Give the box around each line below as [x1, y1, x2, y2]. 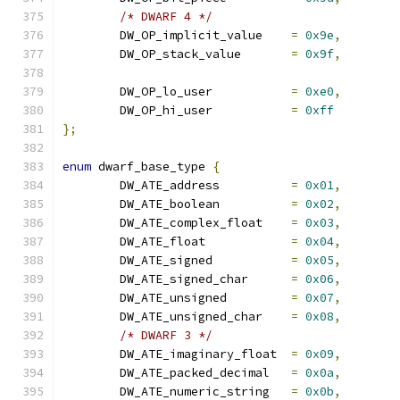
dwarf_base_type [91, 159, 212, 174]
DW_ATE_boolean [220, 196, 291, 212]
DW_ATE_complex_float [262, 215, 291, 230]
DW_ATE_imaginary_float [277, 346, 291, 362]
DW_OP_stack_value [241, 46, 291, 62]
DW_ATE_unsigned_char [262, 309, 291, 324]
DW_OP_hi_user [212, 103, 291, 118]
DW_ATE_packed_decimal [270, 365, 291, 380]
